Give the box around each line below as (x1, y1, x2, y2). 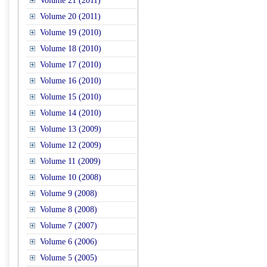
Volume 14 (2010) (40, 108, 101, 117)
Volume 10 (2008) (40, 173, 101, 182)
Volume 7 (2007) (40, 221, 97, 230)
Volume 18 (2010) (40, 44, 101, 53)
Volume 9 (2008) (40, 189, 97, 198)
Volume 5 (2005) (40, 253, 97, 262)
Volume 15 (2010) (40, 92, 101, 101)
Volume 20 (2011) (40, 12, 101, 21)
